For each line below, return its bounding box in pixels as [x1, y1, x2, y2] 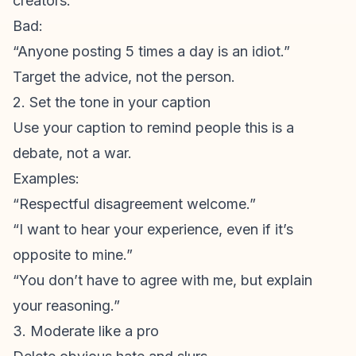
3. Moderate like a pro [13, 323, 159, 339]
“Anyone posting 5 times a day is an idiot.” [13, 43, 290, 60]
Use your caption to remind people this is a [13, 119, 294, 136]
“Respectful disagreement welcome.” [13, 195, 256, 212]
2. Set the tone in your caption [13, 94, 211, 110]
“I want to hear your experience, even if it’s [13, 221, 293, 238]
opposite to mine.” [13, 246, 133, 263]
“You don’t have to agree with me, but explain [13, 272, 312, 288]
